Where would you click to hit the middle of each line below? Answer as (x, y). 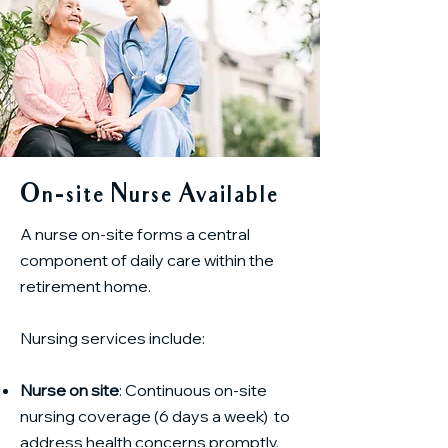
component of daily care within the (147, 260)
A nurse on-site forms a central (135, 234)
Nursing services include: (112, 338)
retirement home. (87, 286)
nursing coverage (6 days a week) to (155, 416)
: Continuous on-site (193, 390)
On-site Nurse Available (149, 196)
